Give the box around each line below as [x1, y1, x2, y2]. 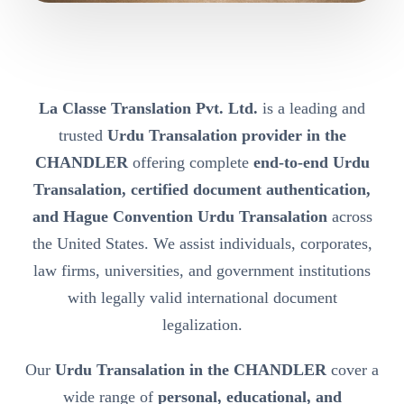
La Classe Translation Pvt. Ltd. [39, 99, 258, 118]
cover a [326, 361, 379, 380]
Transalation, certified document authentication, [33, 180, 371, 199]
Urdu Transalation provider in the [106, 126, 346, 145]
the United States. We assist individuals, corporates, [32, 234, 372, 253]
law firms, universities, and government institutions [33, 262, 371, 280]
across [326, 207, 372, 226]
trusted [58, 126, 107, 145]
